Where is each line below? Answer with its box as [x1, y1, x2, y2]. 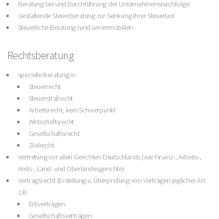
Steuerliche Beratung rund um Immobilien [18, 22, 133, 32]
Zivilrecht [28, 140, 54, 150]
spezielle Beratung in [18, 70, 76, 79]
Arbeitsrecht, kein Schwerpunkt [28, 105, 116, 114]
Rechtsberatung [7, 48, 73, 62]
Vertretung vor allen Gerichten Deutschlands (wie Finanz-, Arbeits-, [18, 152, 201, 161]
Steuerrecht [28, 82, 61, 91]
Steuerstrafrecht [28, 93, 73, 103]
